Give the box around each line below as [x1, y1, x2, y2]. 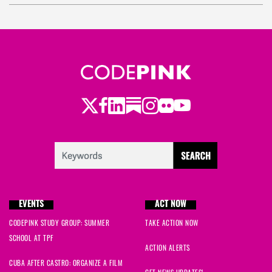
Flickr [158, 98, 192, 115]
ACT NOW [155, 200, 186, 210]
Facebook [98, 98, 156, 115]
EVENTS [19, 200, 44, 210]
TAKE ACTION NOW [145, 220, 199, 228]
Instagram [141, 97, 203, 115]
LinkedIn [107, 97, 158, 115]
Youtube [173, 97, 223, 115]
